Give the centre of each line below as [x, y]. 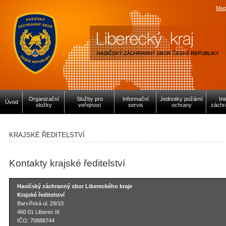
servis [135, 105]
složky [44, 105]
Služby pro [90, 99]
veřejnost [90, 105]
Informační [135, 99]
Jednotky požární [181, 99]
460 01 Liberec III [38, 212]
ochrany [181, 105]
